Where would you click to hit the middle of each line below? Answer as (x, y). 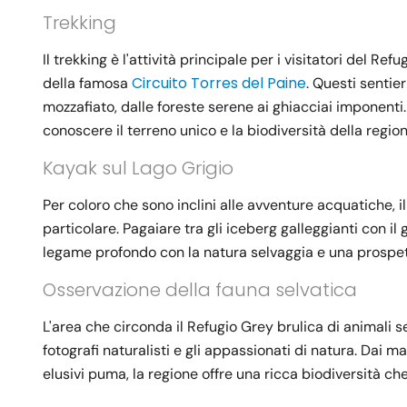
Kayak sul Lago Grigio (138, 169)
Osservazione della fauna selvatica (200, 290)
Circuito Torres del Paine (219, 84)
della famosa (87, 84)
